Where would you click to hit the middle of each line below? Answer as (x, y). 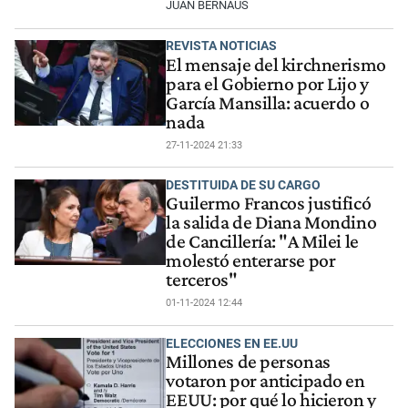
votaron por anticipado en (265, 381)
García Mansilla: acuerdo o (268, 102)
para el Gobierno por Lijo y (267, 83)
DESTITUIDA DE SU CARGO (244, 185)
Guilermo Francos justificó (269, 204)
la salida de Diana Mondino (271, 223)
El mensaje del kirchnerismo (276, 64)
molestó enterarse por (251, 261)
